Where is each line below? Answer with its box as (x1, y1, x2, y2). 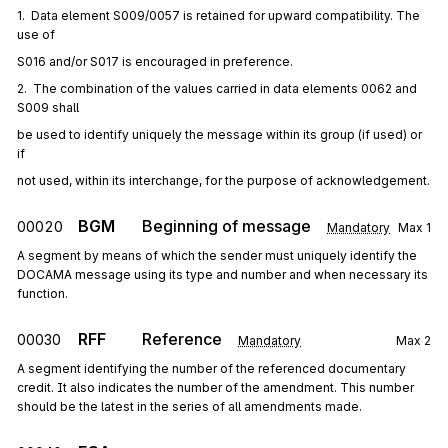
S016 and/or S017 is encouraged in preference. (17, 54, 293, 69)
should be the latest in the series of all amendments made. (17, 399, 362, 414)
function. (17, 286, 68, 301)
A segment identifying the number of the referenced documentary (17, 361, 406, 376)
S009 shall (17, 100, 79, 115)
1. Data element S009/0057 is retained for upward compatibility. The (17, 8, 420, 23)
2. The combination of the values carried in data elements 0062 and (17, 81, 417, 96)
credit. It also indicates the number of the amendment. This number (17, 380, 414, 395)
